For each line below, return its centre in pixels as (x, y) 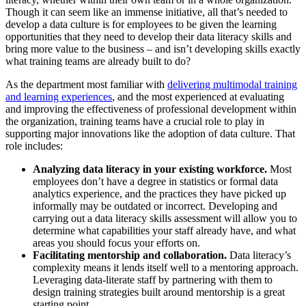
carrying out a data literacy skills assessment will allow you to (165, 219)
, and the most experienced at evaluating (198, 97)
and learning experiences (59, 97)
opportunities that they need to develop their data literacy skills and (149, 37)
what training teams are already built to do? (98, 61)
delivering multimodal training (232, 85)
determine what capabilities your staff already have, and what (164, 231)
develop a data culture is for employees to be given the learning (141, 25)
